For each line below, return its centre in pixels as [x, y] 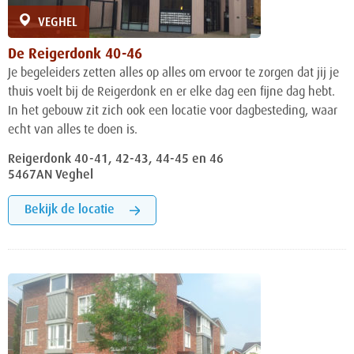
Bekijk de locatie [70, 211]
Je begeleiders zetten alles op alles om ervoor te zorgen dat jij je [173, 74]
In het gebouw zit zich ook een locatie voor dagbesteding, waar [173, 112]
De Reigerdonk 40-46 [75, 55]
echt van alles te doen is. [73, 131]
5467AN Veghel [51, 176]
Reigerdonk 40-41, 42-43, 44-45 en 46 [116, 160]
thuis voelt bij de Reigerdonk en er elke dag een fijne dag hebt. [171, 93]
